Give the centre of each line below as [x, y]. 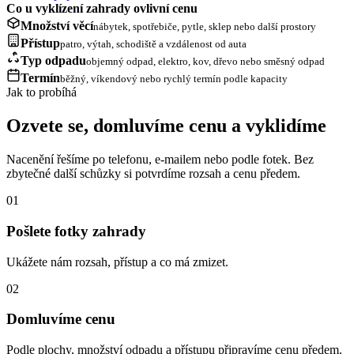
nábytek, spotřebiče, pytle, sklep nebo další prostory [205, 27]
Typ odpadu [53, 61]
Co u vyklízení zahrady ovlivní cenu [102, 9]
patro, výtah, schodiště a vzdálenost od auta [153, 44]
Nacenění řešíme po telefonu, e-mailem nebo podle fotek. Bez [160, 160]
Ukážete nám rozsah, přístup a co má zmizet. [117, 262]
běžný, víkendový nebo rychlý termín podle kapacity [174, 79]
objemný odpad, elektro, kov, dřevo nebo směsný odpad [205, 62]
